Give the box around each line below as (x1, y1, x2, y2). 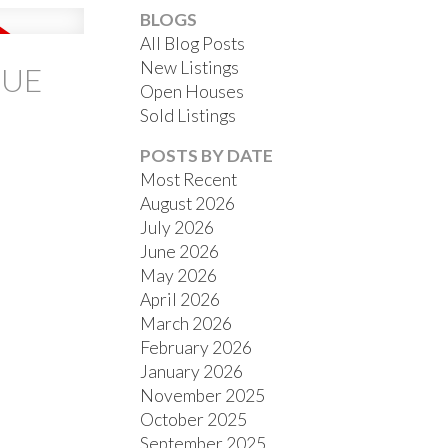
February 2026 (140, 337, 253, 359)
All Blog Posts (140, 33, 246, 55)
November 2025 (140, 385, 266, 407)
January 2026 (140, 361, 244, 383)
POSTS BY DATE (140, 145, 274, 167)
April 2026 (140, 289, 221, 311)
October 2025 (140, 409, 248, 431)
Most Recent (140, 169, 238, 191)
